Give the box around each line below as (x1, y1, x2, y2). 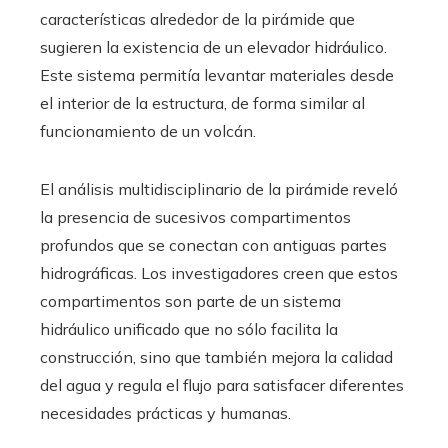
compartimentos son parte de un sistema (40, 290, 341, 311)
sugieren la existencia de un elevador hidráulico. (40, 36, 387, 57)
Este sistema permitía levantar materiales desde (40, 64, 394, 85)
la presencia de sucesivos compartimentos (40, 206, 351, 227)
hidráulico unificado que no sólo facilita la (40, 318, 338, 339)
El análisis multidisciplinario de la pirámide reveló (40, 178, 398, 199)
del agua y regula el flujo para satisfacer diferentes (40, 374, 404, 395)
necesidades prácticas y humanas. (40, 402, 291, 423)
